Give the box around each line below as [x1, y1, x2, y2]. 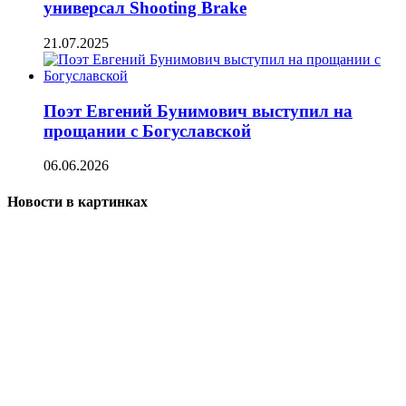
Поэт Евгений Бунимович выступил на [43, 101, 353, 121]
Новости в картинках [7, 193, 148, 209]
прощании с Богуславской [43, 121, 251, 140]
